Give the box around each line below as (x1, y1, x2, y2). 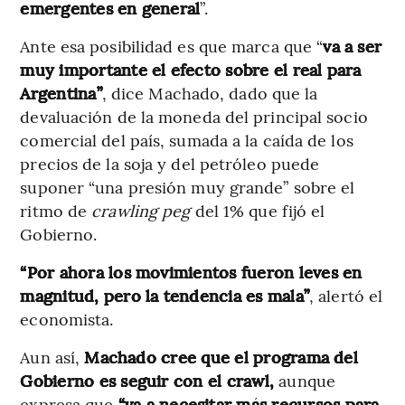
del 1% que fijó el (194, 198, 325, 221)
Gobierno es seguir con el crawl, (20, 368, 279, 391)
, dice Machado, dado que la (101, 80, 318, 104)
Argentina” (20, 80, 102, 104)
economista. (20, 306, 114, 330)
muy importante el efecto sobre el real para (20, 57, 362, 80)
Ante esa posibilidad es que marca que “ (20, 33, 324, 57)
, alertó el (309, 283, 383, 306)
